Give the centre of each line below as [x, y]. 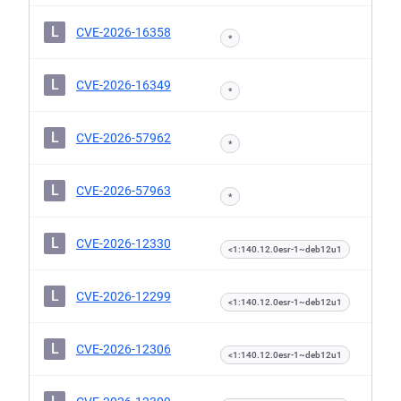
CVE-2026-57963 [124, 191]
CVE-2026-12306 [124, 349]
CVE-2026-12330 [124, 243]
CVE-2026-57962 [124, 138]
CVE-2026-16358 [124, 32]
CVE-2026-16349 [124, 85]
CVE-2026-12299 [124, 296]
